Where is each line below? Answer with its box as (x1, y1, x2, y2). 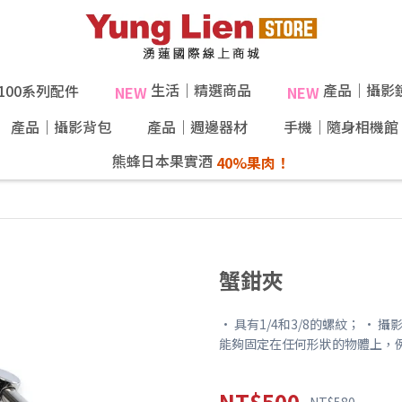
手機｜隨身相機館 (283, 115, 398, 137)
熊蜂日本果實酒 (112, 149, 216, 171)
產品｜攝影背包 (10, 115, 111, 137)
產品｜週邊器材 (146, 115, 248, 137)
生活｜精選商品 (146, 79, 251, 100)
